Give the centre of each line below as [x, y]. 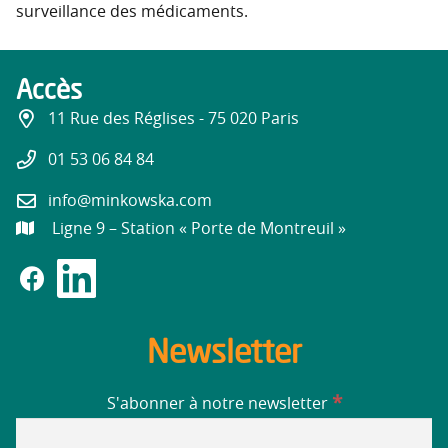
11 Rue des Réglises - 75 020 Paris [173, 119]
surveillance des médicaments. [132, 12]
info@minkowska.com [130, 200]
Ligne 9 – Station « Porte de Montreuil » [198, 228]
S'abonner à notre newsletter [219, 403]
